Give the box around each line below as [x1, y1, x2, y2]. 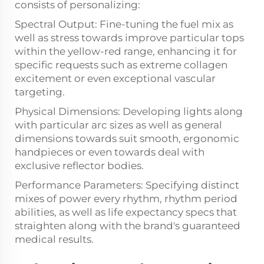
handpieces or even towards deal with [15, 146, 204, 159]
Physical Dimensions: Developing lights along [15, 105, 243, 118]
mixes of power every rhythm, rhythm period [15, 193, 237, 205]
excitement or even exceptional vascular [15, 72, 216, 85]
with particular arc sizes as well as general [15, 119, 222, 131]
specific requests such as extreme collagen [15, 59, 227, 71]
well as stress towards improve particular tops [15, 32, 244, 44]
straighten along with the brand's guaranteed [15, 220, 240, 232]
